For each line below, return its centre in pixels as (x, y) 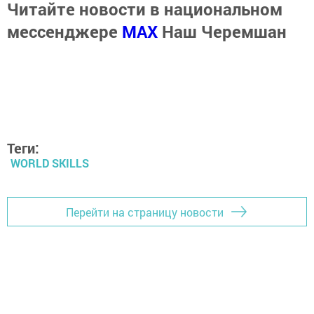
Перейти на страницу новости (145, 212)
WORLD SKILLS (50, 163)
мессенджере (64, 31)
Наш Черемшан (224, 31)
